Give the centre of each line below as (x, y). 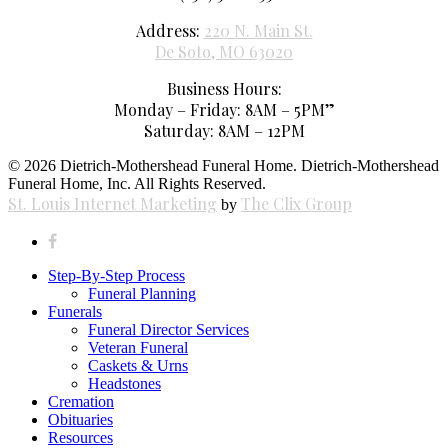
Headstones (124, 384)
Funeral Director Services (168, 330)
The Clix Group (296, 204)
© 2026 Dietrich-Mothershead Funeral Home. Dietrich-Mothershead (223, 166)
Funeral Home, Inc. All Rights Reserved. (137, 184)
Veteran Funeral (138, 348)
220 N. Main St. (258, 31)
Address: (169, 31)
